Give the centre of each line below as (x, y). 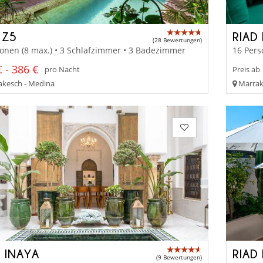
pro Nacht (62, 70)
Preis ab (247, 70)
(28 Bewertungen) (178, 40)
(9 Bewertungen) (179, 257)
